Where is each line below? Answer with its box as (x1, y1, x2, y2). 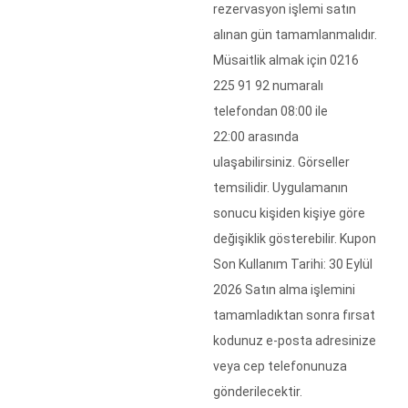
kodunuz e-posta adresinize (213, 333, 376, 348)
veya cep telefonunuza (213, 359, 347, 373)
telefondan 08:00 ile (213, 104, 328, 118)
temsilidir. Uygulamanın (213, 180, 348, 195)
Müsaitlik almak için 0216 (213, 53, 359, 67)
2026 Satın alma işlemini (213, 282, 355, 297)
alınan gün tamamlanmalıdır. (213, 27, 377, 42)
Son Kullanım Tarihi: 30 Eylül (213, 257, 372, 271)
